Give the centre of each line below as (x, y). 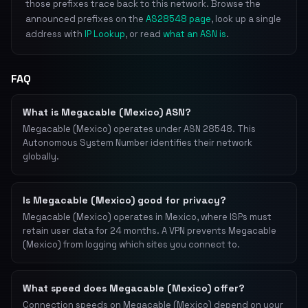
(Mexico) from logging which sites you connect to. (131, 244)
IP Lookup (105, 34)
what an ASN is (195, 34)
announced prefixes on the (86, 19)
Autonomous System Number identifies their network (137, 143)
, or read (144, 34)
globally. (41, 156)
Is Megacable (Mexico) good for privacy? (124, 200)
